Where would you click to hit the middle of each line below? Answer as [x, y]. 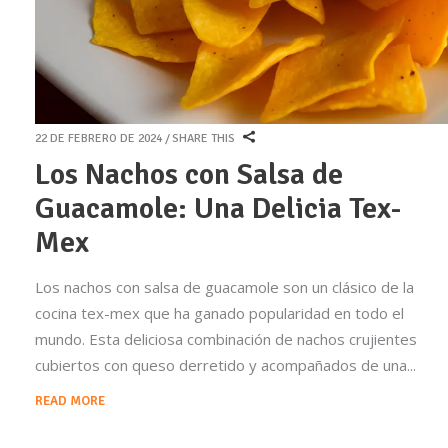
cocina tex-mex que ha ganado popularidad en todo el [219, 313]
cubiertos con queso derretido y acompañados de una [221, 365]
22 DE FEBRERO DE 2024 [98, 139]
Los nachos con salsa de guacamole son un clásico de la [224, 287]
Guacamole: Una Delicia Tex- [218, 209]
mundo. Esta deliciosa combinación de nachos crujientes [226, 339]
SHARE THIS [203, 139]
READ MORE [70, 401]
